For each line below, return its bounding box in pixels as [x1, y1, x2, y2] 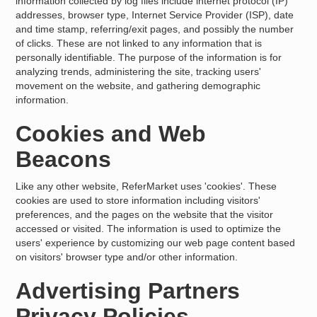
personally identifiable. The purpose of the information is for [16, 52, 282, 63]
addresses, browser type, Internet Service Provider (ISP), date [16, 9, 294, 21]
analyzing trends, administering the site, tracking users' [16, 66, 262, 77]
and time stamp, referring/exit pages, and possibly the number [16, 23, 294, 35]
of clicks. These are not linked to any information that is [16, 38, 263, 49]
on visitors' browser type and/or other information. [16, 251, 238, 263]
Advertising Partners [16, 278, 241, 304]
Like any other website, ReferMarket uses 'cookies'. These [16, 180, 277, 192]
